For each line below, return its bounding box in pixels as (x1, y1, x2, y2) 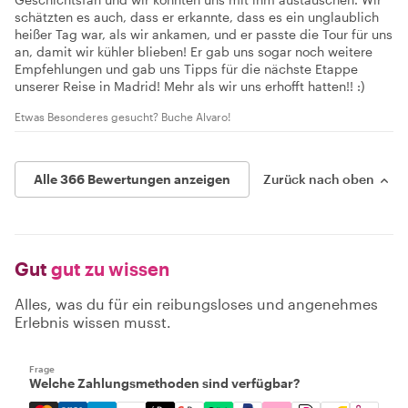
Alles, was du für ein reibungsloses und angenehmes (15, 294, 378, 312)
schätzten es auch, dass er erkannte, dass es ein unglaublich (15, 8, 379, 25)
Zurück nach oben (263, 170, 374, 187)
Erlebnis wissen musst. (15, 312, 171, 331)
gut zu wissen (47, 257, 169, 280)
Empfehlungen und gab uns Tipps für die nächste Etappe (15, 60, 358, 76)
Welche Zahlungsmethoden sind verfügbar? (29, 374, 300, 391)
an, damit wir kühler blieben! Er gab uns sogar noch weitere (15, 43, 372, 59)
